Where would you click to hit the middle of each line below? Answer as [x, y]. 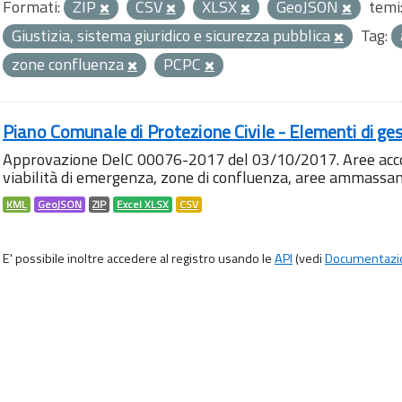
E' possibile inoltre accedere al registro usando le [139, 258]
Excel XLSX [143, 205]
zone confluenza [70, 64]
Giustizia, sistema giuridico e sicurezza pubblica [173, 35]
